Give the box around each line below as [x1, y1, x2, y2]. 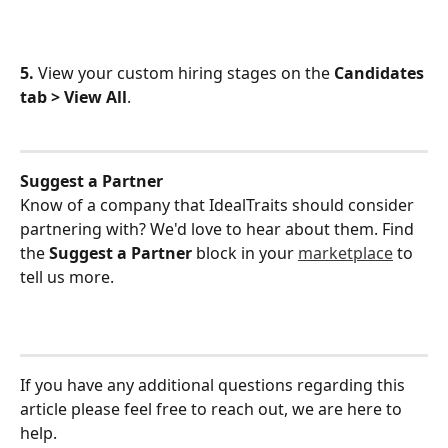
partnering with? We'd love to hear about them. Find [20, 218, 418, 241]
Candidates [334, 62, 428, 85]
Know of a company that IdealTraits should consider [20, 194, 418, 217]
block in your [192, 242, 298, 265]
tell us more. [20, 266, 114, 289]
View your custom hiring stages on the [34, 62, 334, 85]
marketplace [298, 242, 393, 265]
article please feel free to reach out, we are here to [20, 397, 406, 420]
